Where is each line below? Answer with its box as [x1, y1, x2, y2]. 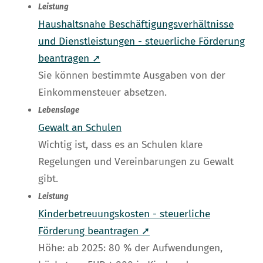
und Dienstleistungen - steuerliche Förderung [38, 35, 245, 48]
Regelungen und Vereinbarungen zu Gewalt [38, 156, 234, 168]
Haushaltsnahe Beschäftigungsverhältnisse [38, 18, 234, 31]
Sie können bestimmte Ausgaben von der [38, 69, 225, 82]
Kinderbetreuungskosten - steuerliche [38, 208, 210, 221]
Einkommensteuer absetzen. [38, 86, 167, 99]
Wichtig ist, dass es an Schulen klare [38, 139, 203, 151]
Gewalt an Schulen [38, 122, 122, 134]
